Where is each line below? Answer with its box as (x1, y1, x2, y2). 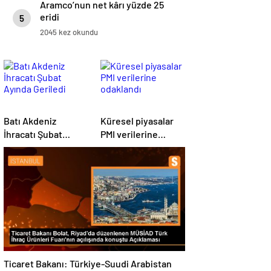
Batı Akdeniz (4, 115, 56, 127)
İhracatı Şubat (4, 128, 62, 140)
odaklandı (100, 142, 142, 154)
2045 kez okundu (40, 27, 98, 38)
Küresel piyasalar (100, 115, 174, 127)
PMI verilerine (100, 128, 158, 140)
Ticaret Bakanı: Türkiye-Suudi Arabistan (4, 258, 172, 270)
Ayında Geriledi (4, 142, 67, 154)
